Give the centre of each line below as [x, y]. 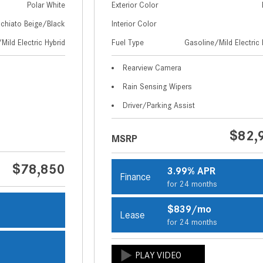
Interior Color [134, 24]
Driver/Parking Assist [159, 106]
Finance [136, 177]
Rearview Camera [152, 68]
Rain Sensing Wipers [158, 87]
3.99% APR [191, 171]
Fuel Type [128, 43]
